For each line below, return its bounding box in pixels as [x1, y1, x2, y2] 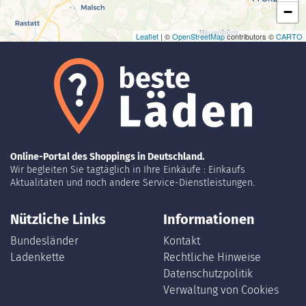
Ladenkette [10, 250, 65, 264]
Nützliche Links [10, 210, 106, 227]
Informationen [163, 210, 255, 227]
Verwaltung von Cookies [163, 283, 279, 296]
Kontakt [163, 234, 200, 247]
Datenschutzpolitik [163, 266, 253, 280]
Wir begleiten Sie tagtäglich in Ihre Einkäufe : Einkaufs [10, 163, 245, 176]
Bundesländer [10, 234, 79, 247]
